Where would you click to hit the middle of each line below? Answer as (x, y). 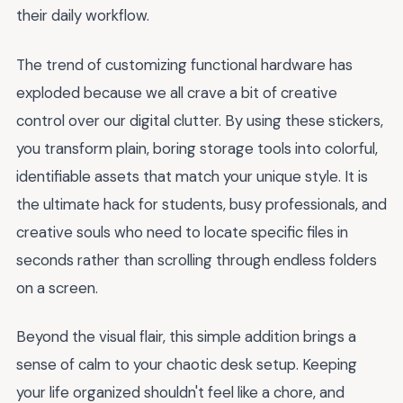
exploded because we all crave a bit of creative (177, 92)
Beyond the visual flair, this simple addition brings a (186, 337)
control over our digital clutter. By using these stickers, (200, 120)
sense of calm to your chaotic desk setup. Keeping (187, 365)
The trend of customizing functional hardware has (184, 64)
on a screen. (57, 287)
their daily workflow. (83, 15)
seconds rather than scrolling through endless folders (197, 260)
